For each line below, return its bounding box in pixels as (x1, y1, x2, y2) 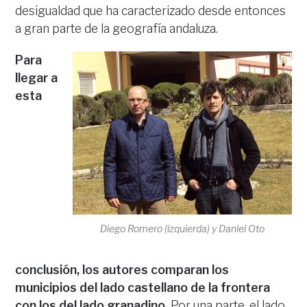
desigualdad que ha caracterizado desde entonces (15, 3, 286, 18)
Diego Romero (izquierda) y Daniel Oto (99, 223, 265, 235)
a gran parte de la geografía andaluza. (15, 21, 219, 36)
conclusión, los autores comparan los (15, 262, 230, 277)
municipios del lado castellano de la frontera (15, 280, 271, 295)
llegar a (15, 70, 58, 85)
